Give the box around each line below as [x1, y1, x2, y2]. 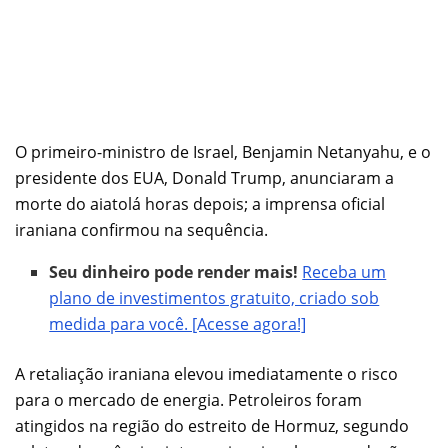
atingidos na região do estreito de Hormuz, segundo [15, 414, 409, 437]
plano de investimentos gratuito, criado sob [49, 286, 380, 309]
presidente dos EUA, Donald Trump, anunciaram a [15, 166, 394, 189]
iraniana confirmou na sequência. [15, 218, 268, 241]
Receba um [302, 260, 387, 283]
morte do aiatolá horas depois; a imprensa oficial [15, 192, 385, 215]
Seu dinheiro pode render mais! [49, 260, 299, 283]
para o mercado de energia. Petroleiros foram [15, 388, 362, 411]
